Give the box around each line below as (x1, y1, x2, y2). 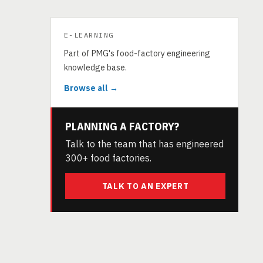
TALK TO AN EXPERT (102, 181, 189, 191)
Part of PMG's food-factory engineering (64, 48, 210, 59)
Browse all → (64, 83, 118, 93)
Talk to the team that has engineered (65, 138, 224, 150)
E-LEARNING (64, 31, 114, 39)
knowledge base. (64, 62, 127, 73)
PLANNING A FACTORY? (65, 119, 179, 133)
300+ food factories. (65, 152, 151, 164)
